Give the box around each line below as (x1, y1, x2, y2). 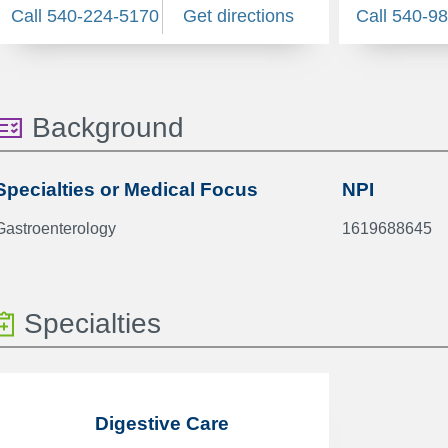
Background (32, 112, 184, 143)
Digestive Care (94, 413, 229, 434)
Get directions (182, 6, 294, 26)
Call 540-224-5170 (11, 6, 160, 26)
